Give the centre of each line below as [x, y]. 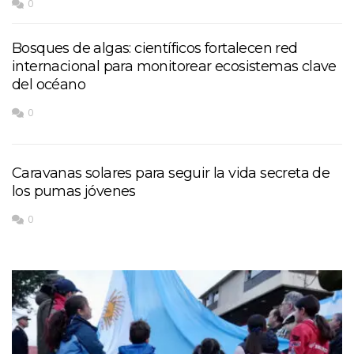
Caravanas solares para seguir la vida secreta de [171, 173]
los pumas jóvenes [74, 191]
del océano [49, 84]
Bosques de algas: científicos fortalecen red [155, 48]
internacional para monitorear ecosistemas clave [174, 66]
